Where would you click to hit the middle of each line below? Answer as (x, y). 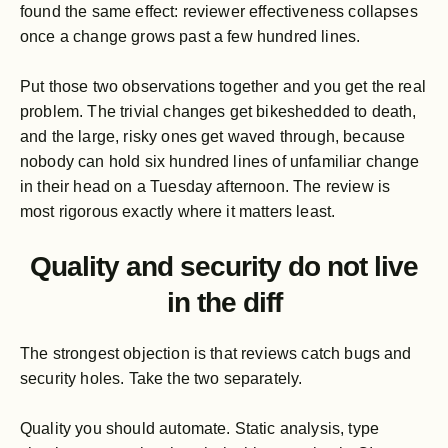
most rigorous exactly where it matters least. (178, 211)
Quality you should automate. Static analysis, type (200, 428)
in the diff (224, 302)
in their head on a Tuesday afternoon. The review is (205, 186)
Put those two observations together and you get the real (223, 86)
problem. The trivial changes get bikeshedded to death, (218, 111)
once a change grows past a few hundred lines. (190, 36)
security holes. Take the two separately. (161, 378)
